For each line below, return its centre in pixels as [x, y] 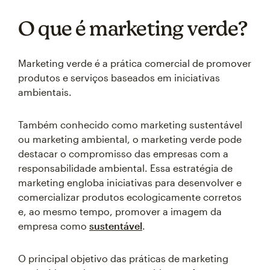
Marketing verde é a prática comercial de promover [135, 63]
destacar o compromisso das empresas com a [123, 153]
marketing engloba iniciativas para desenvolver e [130, 182]
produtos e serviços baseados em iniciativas [119, 77]
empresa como [54, 226]
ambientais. [45, 92]
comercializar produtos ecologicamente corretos [130, 197]
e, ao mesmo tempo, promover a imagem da [120, 211]
